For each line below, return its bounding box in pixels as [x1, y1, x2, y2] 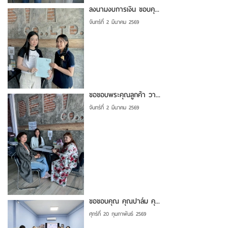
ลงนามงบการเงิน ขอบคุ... [89, 3, 159, 15]
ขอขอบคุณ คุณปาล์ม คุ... [89, 195, 160, 207]
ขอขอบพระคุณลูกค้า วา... [89, 89, 160, 101]
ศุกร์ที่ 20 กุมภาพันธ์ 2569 [89, 209, 146, 218]
